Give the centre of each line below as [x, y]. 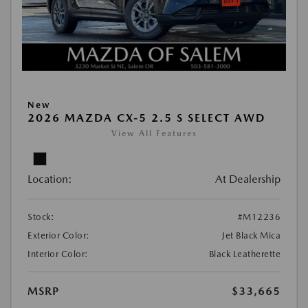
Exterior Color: [59, 235]
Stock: [41, 217]
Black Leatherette [244, 254]
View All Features [154, 133]
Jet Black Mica [251, 235]
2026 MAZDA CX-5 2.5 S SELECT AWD [146, 118]
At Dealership [248, 179]
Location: [50, 179]
